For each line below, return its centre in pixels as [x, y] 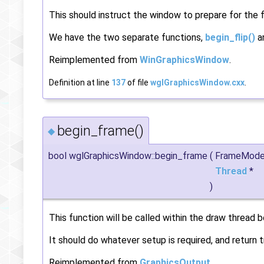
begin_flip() [230, 37]
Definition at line [80, 82]
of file [138, 82]
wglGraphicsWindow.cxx [197, 82]
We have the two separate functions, [127, 37]
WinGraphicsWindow [184, 60]
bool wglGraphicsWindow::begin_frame [128, 156]
